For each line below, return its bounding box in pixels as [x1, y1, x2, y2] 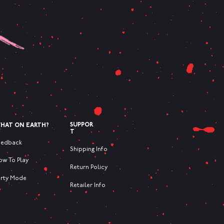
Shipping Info [70, 146, 107, 153]
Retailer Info [70, 182, 105, 189]
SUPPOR [70, 122, 93, 128]
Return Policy [70, 164, 107, 171]
